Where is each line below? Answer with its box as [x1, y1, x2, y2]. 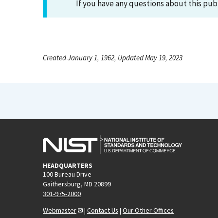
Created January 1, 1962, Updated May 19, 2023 [43, 53, 182, 62]
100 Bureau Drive [43, 169, 91, 179]
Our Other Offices [123, 205, 174, 215]
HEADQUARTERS [43, 161, 92, 170]
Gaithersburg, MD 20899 [43, 179, 111, 188]
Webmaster [43, 205, 76, 215]
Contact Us [87, 205, 118, 215]
